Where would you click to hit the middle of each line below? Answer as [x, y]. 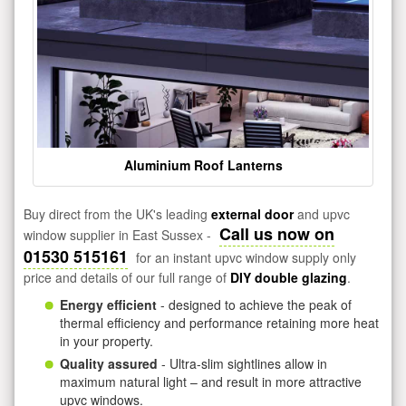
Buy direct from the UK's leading [117, 213]
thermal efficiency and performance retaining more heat [219, 322]
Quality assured [109, 363]
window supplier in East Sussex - [119, 234]
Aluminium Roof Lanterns [203, 164]
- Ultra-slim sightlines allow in [242, 363]
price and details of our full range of [127, 277]
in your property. [106, 340]
